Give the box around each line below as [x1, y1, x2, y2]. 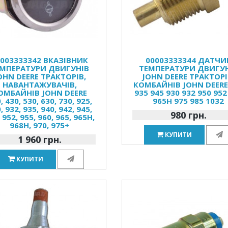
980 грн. [170, 109, 207, 121]
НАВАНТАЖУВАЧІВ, [2, 79, 77, 90]
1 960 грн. [17, 133, 62, 146]
